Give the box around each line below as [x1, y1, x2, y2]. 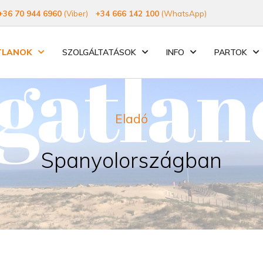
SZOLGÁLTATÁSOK [62, 47, 136, 58]
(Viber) [63, 9, 88, 18]
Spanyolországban [41, 147, 222, 173]
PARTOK [214, 47, 247, 58]
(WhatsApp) [161, 9, 207, 18]
